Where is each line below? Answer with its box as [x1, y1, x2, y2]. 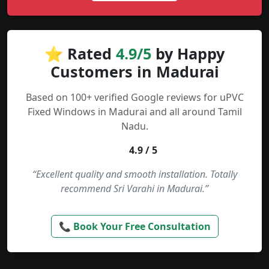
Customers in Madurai [50, 61, 219, 82]
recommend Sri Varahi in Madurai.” [61, 182, 208, 196]
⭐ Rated [44, 43, 116, 64]
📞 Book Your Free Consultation [58, 220, 211, 234]
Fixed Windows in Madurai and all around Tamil [27, 105, 242, 119]
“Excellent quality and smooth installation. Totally [32, 168, 237, 181]
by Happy [151, 43, 225, 64]
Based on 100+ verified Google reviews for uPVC [25, 91, 244, 104]
